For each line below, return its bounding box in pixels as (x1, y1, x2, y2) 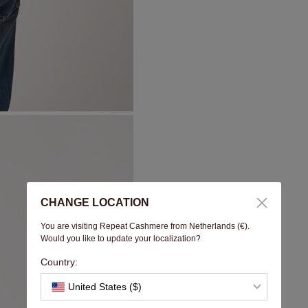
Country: (41, 256, 78, 267)
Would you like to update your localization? (41, 234, 201, 243)
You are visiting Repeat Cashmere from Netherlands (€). (41, 221, 250, 231)
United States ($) (68, 281, 142, 292)
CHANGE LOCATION (41, 197, 149, 208)
